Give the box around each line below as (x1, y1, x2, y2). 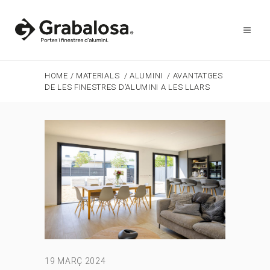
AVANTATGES (172, 71, 223, 80)
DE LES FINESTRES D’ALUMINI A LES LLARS (45, 83, 210, 92)
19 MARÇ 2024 (45, 256, 106, 266)
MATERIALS (75, 71, 120, 80)
